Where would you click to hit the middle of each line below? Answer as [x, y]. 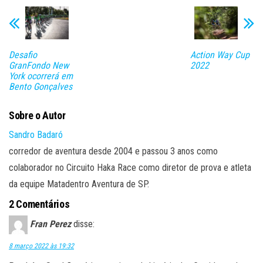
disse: [84, 224]
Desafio [23, 55]
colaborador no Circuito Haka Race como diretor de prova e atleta [130, 167]
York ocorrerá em [41, 76]
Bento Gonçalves [41, 86]
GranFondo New [39, 65]
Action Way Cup [220, 55]
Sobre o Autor [37, 115]
